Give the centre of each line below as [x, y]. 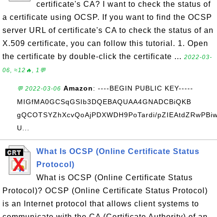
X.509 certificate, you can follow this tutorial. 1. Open [105, 43]
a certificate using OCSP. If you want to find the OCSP [107, 17]
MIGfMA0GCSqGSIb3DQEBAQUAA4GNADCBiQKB [104, 102]
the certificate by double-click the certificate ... [93, 56]
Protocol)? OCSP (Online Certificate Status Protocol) [105, 191]
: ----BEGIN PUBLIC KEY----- [143, 88]
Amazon [78, 88]
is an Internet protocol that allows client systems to [101, 204]
